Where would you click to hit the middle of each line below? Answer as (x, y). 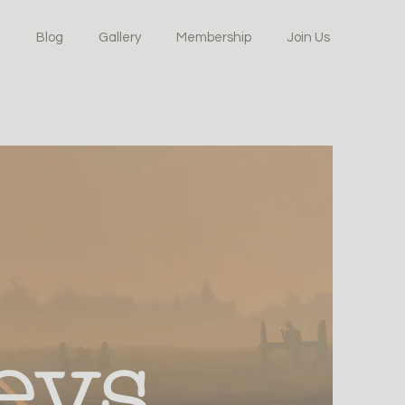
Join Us (308, 38)
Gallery (120, 38)
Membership (214, 38)
